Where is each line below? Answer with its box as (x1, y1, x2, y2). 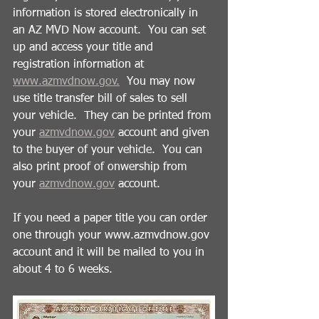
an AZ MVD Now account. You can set (13, 25, 209, 36)
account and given (115, 127, 213, 139)
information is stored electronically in (13, 8, 202, 19)
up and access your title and (13, 42, 157, 53)
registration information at (13, 59, 147, 70)
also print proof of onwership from (13, 162, 190, 173)
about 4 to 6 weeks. (13, 264, 123, 276)
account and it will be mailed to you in (13, 247, 208, 258)
